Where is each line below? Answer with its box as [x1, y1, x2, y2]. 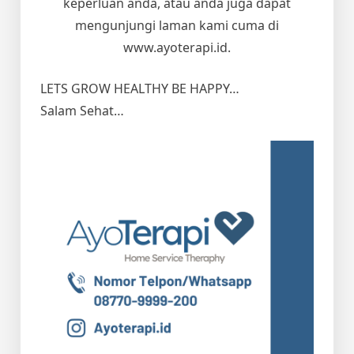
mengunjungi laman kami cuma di [75, 16, 279, 34]
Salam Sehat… [40, 101, 124, 119]
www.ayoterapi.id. [123, 38, 231, 56]
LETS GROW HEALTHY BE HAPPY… [40, 79, 239, 97]
